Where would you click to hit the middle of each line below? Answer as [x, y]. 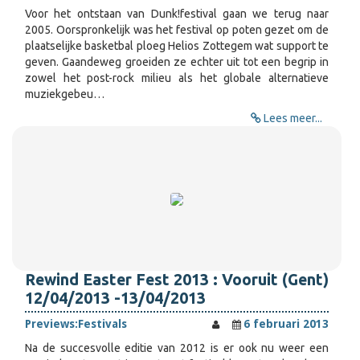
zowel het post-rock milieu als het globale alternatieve [177, 78]
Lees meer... [293, 118]
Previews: [51, 324]
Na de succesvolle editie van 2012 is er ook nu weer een [177, 348]
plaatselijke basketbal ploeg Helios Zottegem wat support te [177, 46]
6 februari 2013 [286, 324]
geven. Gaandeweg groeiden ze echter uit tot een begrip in [177, 62]
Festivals [102, 324]
